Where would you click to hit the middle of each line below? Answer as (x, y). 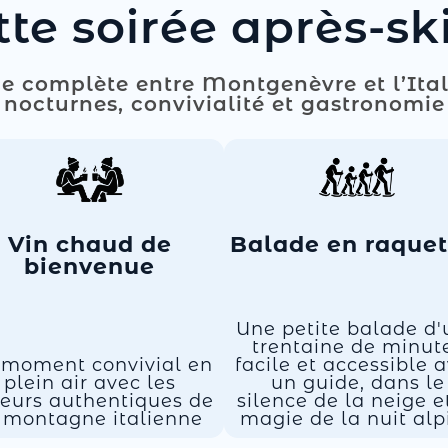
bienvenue (90, 266)
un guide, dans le (358, 383)
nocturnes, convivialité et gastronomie (224, 104)
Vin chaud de (89, 244)
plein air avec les (89, 383)
